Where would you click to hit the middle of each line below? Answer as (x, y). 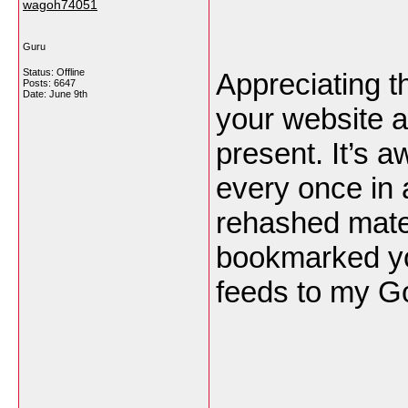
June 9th (68, 94)
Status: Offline (54, 72)
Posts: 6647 (49, 83)
